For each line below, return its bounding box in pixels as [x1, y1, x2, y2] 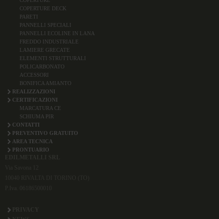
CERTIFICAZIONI [12, 96, 58, 103]
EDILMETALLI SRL [5, 153, 60, 161]
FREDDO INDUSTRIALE [20, 38, 79, 44]
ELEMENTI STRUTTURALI [20, 55, 86, 61]
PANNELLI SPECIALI [20, 22, 71, 28]
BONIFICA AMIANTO [20, 80, 71, 86]
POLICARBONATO [20, 63, 65, 69]
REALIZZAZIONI [12, 88, 55, 94]
